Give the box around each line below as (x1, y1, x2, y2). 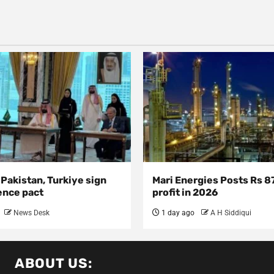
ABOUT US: (15, 255, 92, 272)
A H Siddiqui (210, 209, 251, 217)
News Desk (13, 209, 50, 217)
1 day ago (160, 209, 194, 217)
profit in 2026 (152, 187, 218, 198)
